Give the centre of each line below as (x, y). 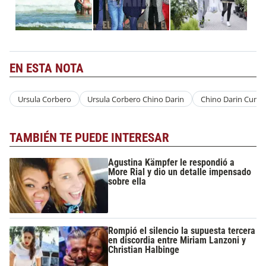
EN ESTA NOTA (47, 68)
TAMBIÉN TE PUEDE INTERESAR (89, 138)
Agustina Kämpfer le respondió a (172, 162)
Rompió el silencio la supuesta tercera (182, 230)
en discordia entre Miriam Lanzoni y (177, 240)
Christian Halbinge (144, 249)
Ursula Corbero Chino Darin (136, 99)
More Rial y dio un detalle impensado (180, 172)
